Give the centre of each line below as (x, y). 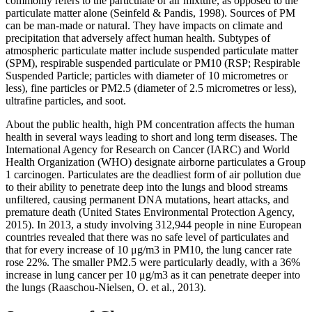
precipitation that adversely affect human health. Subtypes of (138, 38)
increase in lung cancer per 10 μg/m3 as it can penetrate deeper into (153, 275)
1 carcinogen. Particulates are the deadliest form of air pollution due (153, 175)
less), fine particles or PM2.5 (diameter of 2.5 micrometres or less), (151, 88)
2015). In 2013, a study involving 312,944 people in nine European (154, 225)
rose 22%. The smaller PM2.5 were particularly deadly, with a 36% (153, 263)
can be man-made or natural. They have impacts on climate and (144, 26)
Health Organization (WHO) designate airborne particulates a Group (156, 162)
